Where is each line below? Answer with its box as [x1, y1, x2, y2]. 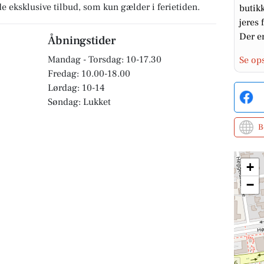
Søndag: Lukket [47, 96, 111, 108]
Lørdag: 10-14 [47, 82, 105, 94]
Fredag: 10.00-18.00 [47, 68, 130, 80]
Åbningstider [47, 33, 116, 48]
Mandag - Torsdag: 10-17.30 [47, 54, 161, 65]
